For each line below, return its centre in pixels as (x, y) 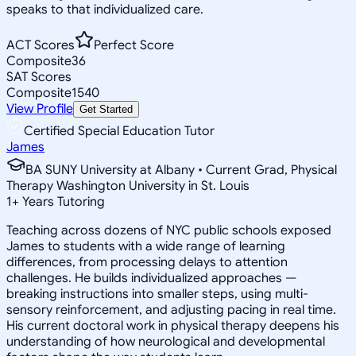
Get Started (106, 109)
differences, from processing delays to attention (147, 262)
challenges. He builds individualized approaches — (151, 278)
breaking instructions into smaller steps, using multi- (157, 294)
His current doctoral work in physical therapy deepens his (173, 325)
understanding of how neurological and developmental (166, 341)
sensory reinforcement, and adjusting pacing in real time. (171, 310)
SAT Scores (39, 77)
